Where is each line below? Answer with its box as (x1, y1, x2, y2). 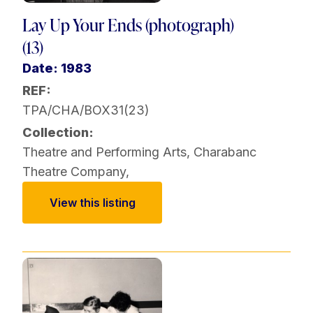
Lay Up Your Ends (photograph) (22, 13, 234, 37)
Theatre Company (22, 164, 126, 180)
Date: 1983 (22, 61, 92, 76)
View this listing (49, 196, 136, 210)
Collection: (22, 125, 94, 140)
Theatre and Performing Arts (22, 145, 187, 160)
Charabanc (194, 145, 256, 160)
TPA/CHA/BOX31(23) (22, 103, 150, 118)
